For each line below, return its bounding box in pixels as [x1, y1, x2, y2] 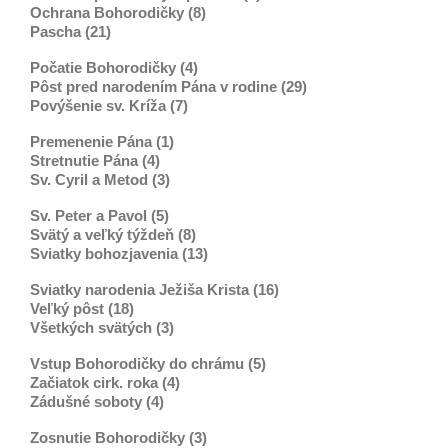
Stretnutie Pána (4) [30, 151, 160, 169]
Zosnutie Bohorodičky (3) [30, 428, 207, 446]
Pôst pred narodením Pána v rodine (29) [30, 77, 307, 95]
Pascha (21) [30, 22, 111, 40]
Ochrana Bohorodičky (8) [30, 3, 206, 21]
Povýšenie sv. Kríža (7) [30, 96, 188, 114]
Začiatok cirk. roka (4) [30, 373, 180, 391]
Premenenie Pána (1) [30, 132, 174, 150]
